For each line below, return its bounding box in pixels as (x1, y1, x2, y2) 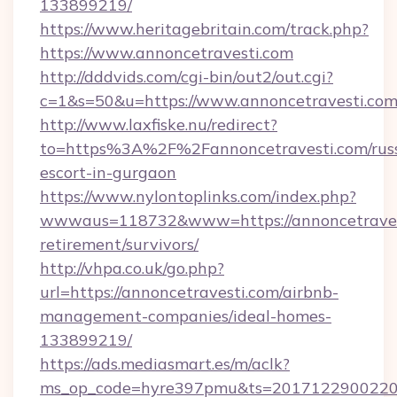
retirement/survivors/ (40, 234, 198, 254)
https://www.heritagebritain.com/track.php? (40, 19, 369, 39)
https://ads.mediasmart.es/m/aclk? (40, 354, 290, 374)
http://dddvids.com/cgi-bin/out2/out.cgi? (40, 66, 333, 87)
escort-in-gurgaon (40, 162, 176, 183)
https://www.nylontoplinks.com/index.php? (40, 186, 356, 206)
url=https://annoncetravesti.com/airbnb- (40, 282, 339, 302)
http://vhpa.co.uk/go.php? (40, 258, 224, 278)
